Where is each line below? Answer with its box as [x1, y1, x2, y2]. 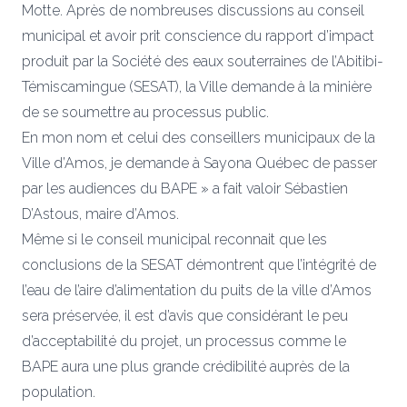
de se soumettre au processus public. [22, 104, 269, 122]
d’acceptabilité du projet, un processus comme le [22, 333, 346, 351]
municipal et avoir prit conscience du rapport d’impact [22, 27, 374, 45]
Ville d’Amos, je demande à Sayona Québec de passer [22, 154, 377, 173]
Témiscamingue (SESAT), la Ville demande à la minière [22, 78, 372, 96]
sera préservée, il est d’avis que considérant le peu [22, 307, 348, 325]
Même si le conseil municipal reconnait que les [22, 231, 327, 249]
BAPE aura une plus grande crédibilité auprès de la [22, 358, 350, 376]
